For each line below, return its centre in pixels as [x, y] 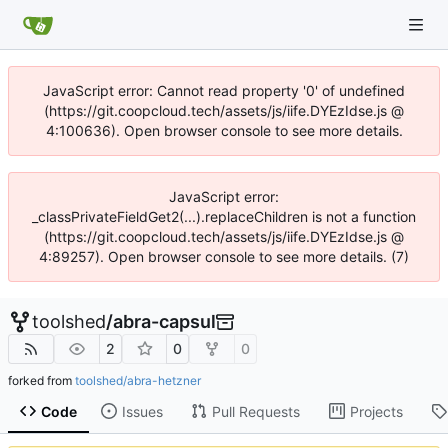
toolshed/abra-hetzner [138, 380]
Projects [376, 411]
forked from [41, 380]
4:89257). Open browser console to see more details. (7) [224, 256]
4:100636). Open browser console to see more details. [224, 130]
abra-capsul [164, 321]
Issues [142, 411]
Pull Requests [255, 411]
